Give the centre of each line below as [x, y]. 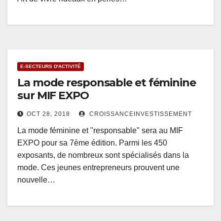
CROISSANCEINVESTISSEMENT [140, 114]
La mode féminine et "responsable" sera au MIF [100, 131]
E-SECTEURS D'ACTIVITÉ [51, 67]
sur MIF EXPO [53, 96]
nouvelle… [36, 180]
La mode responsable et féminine [107, 83]
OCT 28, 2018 [48, 114]
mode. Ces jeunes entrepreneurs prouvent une [98, 168]
